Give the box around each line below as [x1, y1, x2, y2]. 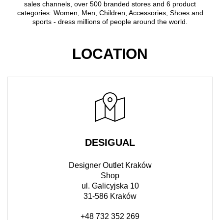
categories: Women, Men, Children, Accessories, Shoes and [17, 8, 203, 17]
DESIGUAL [85, 137, 135, 148]
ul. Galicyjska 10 [81, 181, 139, 190]
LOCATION [72, 45, 148, 62]
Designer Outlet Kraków [68, 161, 152, 169]
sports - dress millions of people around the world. [32, 17, 188, 26]
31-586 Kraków [83, 192, 137, 200]
